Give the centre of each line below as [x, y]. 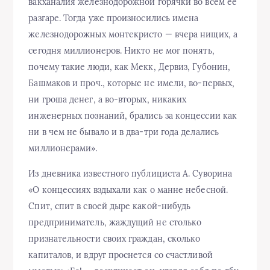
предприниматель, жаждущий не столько [115, 223]
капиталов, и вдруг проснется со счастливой [121, 255]
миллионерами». [63, 149]
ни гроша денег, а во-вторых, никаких [108, 100]
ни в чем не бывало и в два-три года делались [124, 132]
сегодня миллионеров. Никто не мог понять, [121, 51]
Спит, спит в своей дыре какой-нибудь [110, 206]
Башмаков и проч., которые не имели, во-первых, [132, 83]
